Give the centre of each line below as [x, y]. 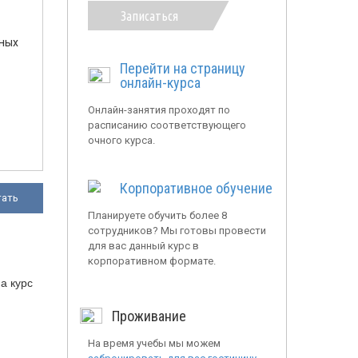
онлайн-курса [160, 83]
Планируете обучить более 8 [157, 216]
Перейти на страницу [182, 69]
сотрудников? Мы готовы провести [177, 231]
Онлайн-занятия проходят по [159, 110]
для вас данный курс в [143, 246]
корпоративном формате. [151, 261]
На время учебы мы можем [154, 344]
